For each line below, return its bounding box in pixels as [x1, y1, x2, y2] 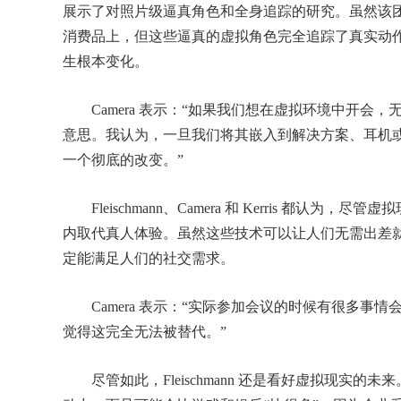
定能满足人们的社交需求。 [63, 251, 235, 266]
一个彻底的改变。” [63, 152, 183, 167]
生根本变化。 [63, 54, 149, 69]
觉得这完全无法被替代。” [63, 324, 226, 339]
